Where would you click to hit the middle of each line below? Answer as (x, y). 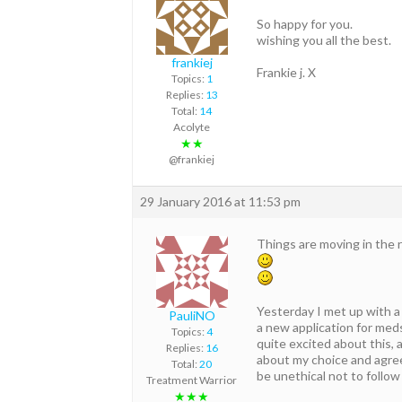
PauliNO (192, 316)
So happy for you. (305, 23)
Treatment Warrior (192, 380)
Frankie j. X (286, 72)
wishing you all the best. (324, 39)
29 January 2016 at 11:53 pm (220, 202)
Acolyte (192, 127)
